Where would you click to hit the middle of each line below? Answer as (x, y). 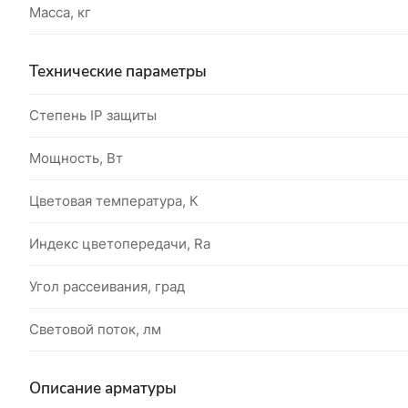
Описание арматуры (103, 388)
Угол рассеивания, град (107, 286)
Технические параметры (118, 71)
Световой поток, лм (95, 329)
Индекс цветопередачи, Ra (120, 244)
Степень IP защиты (93, 115)
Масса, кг (60, 12)
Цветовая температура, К (114, 201)
